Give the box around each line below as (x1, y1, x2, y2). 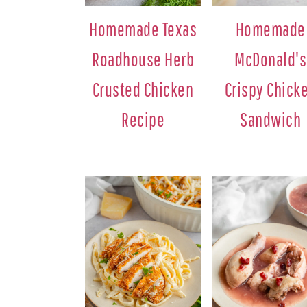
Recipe (121, 108, 165, 131)
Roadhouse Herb (92, 47, 195, 71)
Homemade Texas (89, 17, 197, 40)
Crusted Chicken (92, 77, 194, 101)
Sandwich (240, 108, 302, 131)
